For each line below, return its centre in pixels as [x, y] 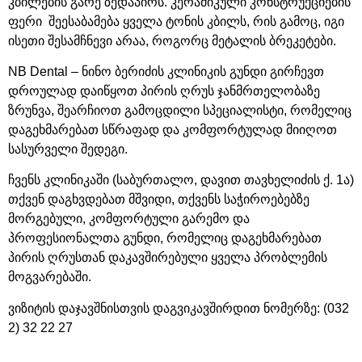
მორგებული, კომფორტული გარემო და [129, 219]
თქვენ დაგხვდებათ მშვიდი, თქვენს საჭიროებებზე [159, 200]
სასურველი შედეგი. [68, 149]
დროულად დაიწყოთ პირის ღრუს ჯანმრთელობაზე [164, 91]
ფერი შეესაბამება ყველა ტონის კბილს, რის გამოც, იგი [176, 21]
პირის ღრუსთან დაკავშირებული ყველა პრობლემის [168, 258]
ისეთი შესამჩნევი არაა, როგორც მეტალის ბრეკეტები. [172, 40]
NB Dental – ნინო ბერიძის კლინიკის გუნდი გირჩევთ [166, 72]
